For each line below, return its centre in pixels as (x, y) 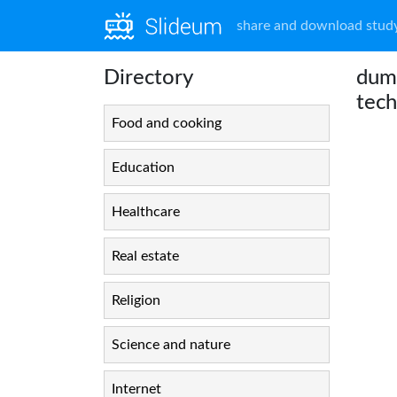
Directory (148, 78)
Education (143, 167)
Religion (136, 300)
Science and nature (171, 345)
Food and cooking (167, 123)
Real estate (145, 256)
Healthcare (146, 212)
